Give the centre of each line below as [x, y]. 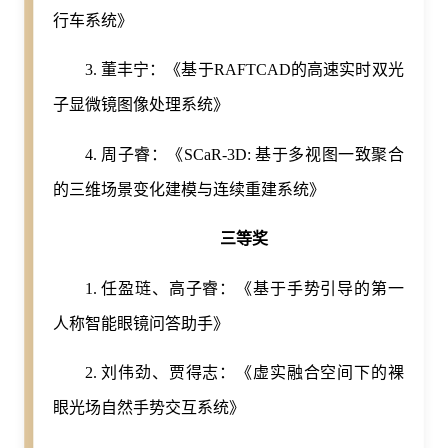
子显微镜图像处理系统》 [140, 105]
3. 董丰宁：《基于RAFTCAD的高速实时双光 [244, 70]
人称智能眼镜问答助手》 [140, 323]
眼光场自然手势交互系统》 [148, 408]
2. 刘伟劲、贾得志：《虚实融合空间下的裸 [244, 373]
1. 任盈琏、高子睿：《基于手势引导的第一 [244, 288]
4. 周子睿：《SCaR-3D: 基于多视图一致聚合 [244, 154]
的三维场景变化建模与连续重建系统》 [188, 189]
